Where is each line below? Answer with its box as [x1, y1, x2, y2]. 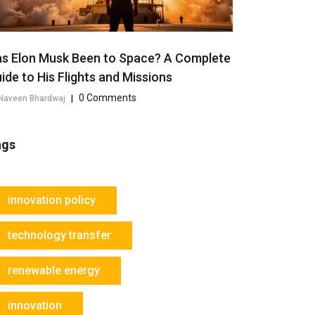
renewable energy [8, 263, 100, 277]
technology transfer [8, 228, 111, 242]
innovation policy [8, 193, 96, 207]
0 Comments [79, 91, 136, 103]
